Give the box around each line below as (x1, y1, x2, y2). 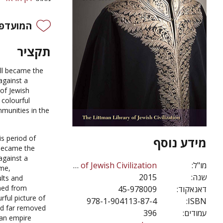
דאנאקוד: (177, 184, 207, 195)
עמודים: (183, 208, 207, 219)
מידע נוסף (153, 134, 207, 151)
